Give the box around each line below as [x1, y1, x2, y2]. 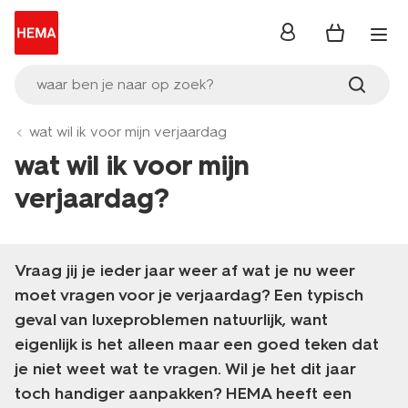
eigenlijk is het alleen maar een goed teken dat [15, 334, 379, 354]
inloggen [278, 28, 340, 46]
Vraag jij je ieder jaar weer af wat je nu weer [15, 260, 354, 280]
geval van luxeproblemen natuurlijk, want [15, 310, 328, 330]
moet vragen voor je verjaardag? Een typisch [15, 285, 363, 305]
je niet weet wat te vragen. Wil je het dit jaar [15, 359, 355, 379]
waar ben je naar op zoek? [36, 76, 214, 93]
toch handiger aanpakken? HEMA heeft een [15, 383, 352, 403]
